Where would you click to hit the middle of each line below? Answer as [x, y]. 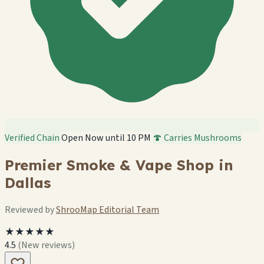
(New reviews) [46, 245]
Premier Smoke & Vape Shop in [119, 165]
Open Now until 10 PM [106, 138]
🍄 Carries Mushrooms [197, 138]
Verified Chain [33, 138]
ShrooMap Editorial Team [108, 209]
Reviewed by [30, 209]
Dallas [28, 182]
